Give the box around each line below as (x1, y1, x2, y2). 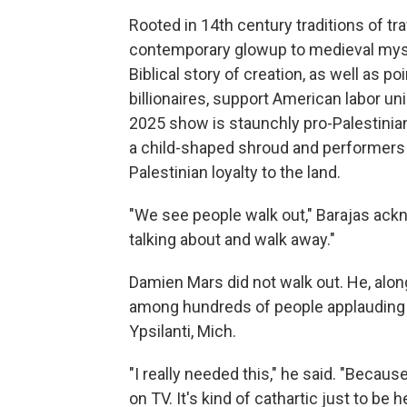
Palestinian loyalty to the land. (129, 163, 341, 182)
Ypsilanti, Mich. (129, 322, 236, 341)
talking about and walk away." (129, 230, 335, 249)
